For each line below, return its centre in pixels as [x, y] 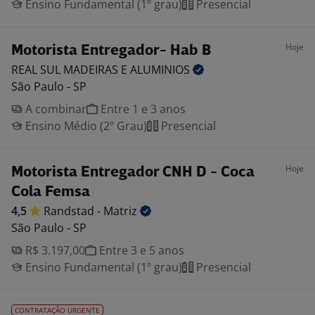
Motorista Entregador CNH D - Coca [133, 173]
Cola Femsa [51, 192]
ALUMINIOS [161, 70]
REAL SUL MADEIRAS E [71, 70]
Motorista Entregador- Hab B [111, 51]
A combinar [54, 109]
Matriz [122, 211]
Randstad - [73, 211]
